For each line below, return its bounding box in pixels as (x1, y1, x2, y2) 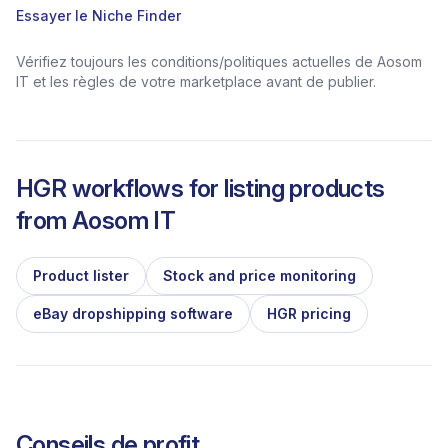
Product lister (33, 267, 129, 284)
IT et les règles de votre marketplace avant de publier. (16, 73, 376, 90)
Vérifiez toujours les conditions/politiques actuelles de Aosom (16, 53, 422, 70)
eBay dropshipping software (33, 305, 233, 322)
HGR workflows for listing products (16, 174, 385, 203)
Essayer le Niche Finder (16, 7, 181, 24)
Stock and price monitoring (163, 267, 356, 284)
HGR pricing (267, 305, 351, 322)
